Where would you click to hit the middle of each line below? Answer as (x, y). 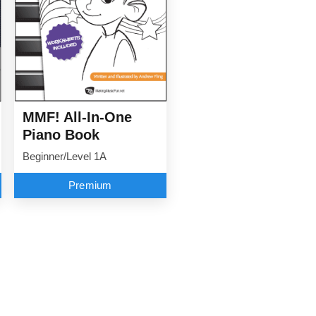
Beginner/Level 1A (64, 157)
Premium (90, 185)
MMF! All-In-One (77, 117)
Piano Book (61, 135)
